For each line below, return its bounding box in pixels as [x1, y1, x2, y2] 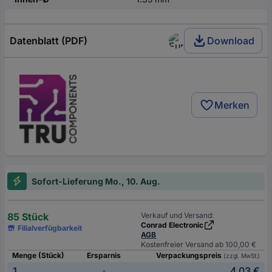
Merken [214, 99, 250, 112]
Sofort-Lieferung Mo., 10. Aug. [32, 175, 160, 186]
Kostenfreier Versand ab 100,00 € [141, 239, 257, 249]
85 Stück [7, 210, 49, 223]
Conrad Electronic [141, 220, 204, 229]
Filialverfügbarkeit [18, 223, 83, 233]
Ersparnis [87, 250, 121, 260]
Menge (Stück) [12, 250, 64, 260]
